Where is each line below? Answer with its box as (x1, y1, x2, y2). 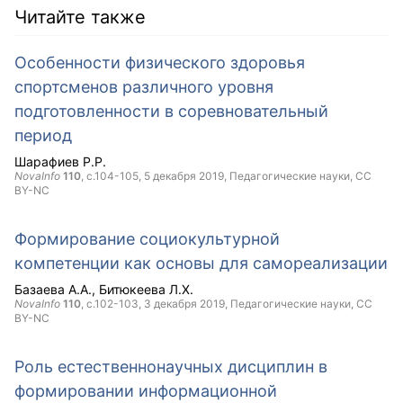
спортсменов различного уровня (14, 77, 273, 96)
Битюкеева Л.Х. (99, 282, 193, 297)
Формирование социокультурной (14, 229, 280, 248)
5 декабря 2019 (144, 169, 224, 183)
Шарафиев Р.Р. (14, 154, 106, 169)
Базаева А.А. (14, 282, 92, 297)
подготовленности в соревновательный (14, 102, 328, 121)
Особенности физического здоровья (14, 53, 305, 72)
